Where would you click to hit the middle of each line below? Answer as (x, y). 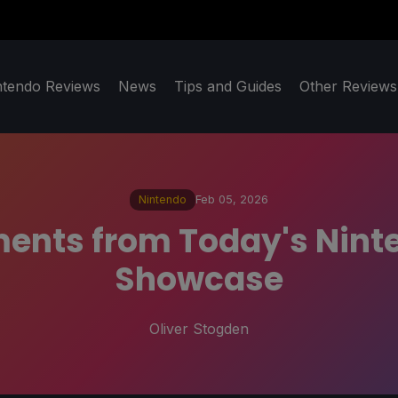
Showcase (199, 279)
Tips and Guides (228, 87)
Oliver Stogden (199, 328)
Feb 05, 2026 (232, 200)
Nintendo (163, 200)
